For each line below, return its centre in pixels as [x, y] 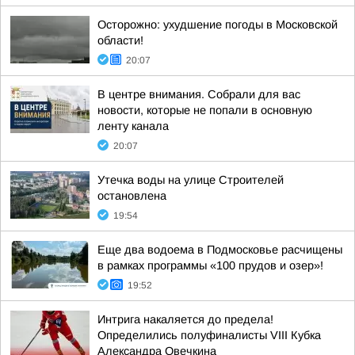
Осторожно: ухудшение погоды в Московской [218, 25]
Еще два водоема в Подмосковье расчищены [220, 250]
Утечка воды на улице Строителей [191, 180]
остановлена [132, 196]
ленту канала [133, 126]
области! [120, 40]
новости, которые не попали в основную [205, 110]
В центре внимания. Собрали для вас [199, 94]
